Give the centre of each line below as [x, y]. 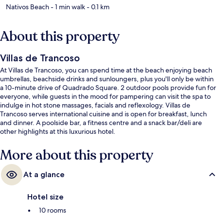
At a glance [44, 174]
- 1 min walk [67, 7]
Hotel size [45, 197]
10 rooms [53, 210]
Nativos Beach [27, 7]
